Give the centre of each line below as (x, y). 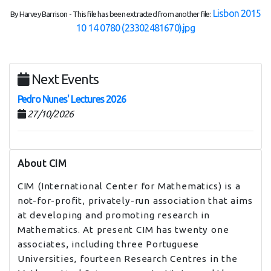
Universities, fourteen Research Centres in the (127, 258)
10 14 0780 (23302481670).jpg (135, 28)
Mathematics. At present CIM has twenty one (123, 229)
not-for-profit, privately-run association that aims (135, 200)
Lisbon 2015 (237, 14)
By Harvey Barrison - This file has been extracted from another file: (110, 14)
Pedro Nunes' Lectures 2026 (71, 100)
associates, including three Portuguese (108, 244)
